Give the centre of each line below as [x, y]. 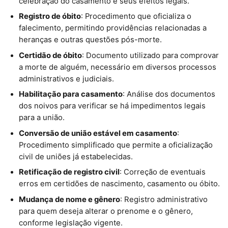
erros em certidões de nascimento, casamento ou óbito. [119, 184]
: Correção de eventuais [162, 172]
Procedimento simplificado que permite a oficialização [116, 145]
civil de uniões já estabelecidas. [76, 156]
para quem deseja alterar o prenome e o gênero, [106, 211]
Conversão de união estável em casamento [98, 133]
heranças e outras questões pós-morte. [90, 40]
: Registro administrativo [164, 199]
